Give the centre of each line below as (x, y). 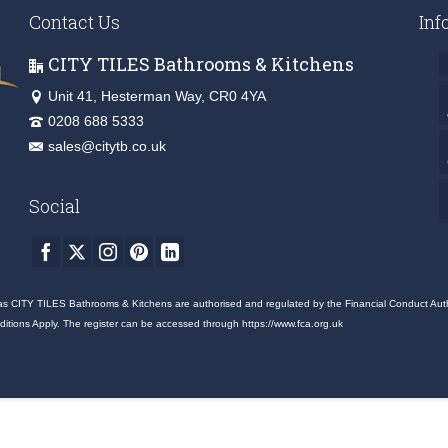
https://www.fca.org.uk (292, 324)
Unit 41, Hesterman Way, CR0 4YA (157, 96)
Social (54, 206)
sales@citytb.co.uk (107, 146)
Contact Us (74, 22)
